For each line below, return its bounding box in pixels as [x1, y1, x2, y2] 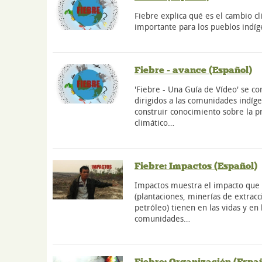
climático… [135, 116, 174, 128]
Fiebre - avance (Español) [135, 64, 252, 75]
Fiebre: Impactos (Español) [135, 160, 257, 171]
